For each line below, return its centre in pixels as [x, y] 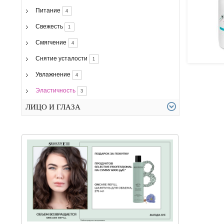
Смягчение [51, 42]
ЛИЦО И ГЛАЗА [53, 107]
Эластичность [55, 90]
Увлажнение [53, 74]
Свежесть [49, 26]
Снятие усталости [61, 58]
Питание [48, 10]
